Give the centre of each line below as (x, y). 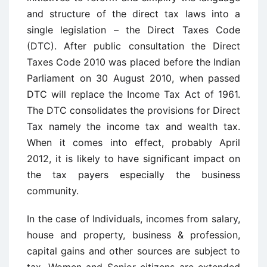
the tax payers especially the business (133, 175)
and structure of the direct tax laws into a (133, 14)
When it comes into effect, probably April (133, 142)
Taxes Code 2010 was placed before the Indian (133, 62)
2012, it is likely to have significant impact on (133, 159)
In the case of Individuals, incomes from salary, (133, 219)
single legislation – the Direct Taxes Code (133, 30)
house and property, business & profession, (133, 235)
